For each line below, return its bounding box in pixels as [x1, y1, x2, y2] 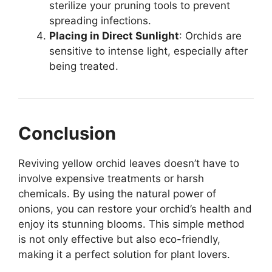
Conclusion [18, 123, 116, 144]
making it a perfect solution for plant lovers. [18, 248, 230, 261]
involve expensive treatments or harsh [18, 172, 204, 185]
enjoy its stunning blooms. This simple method [18, 218, 245, 231]
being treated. [49, 60, 118, 73]
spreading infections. [49, 15, 151, 27]
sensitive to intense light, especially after [49, 45, 248, 58]
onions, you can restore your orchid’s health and [18, 203, 252, 216]
